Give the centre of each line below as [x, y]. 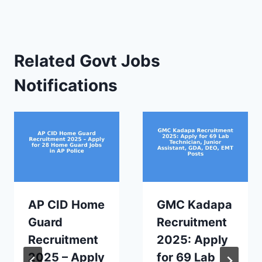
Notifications [66, 86]
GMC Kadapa [194, 205]
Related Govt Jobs [87, 61]
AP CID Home [66, 205]
